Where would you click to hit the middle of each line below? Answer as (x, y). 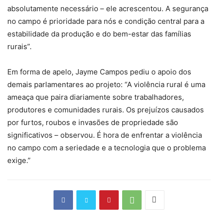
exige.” (19, 160)
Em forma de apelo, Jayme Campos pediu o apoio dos (99, 72)
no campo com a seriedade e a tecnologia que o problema (107, 147)
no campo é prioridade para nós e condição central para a (106, 21)
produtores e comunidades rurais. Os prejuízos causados (106, 109)
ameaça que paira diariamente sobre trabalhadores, (96, 97)
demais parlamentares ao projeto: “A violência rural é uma (106, 84)
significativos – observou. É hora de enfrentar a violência (105, 135)
